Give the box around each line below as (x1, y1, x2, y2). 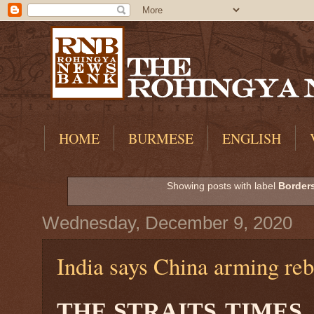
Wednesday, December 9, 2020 (42, 212, 292, 233)
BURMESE (128, 129, 193, 148)
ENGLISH (222, 129, 281, 148)
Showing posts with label (167, 180, 279, 192)
